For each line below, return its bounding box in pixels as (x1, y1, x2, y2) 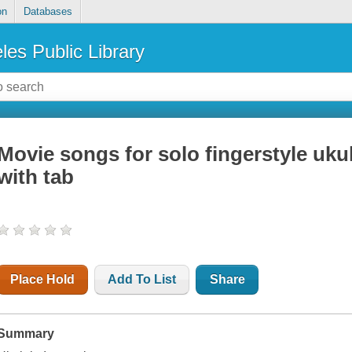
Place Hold (10, 273, 75, 287)
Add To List (108, 273, 177, 287)
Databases (23, 5, 72, 18)
